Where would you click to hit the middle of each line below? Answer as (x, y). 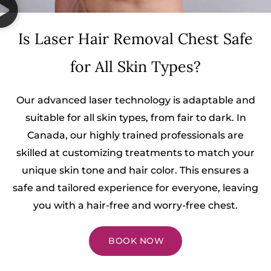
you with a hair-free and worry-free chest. (135, 206)
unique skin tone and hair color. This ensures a (135, 171)
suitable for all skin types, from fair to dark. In (135, 118)
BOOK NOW (136, 241)
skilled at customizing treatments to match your (135, 153)
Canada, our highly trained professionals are (135, 135)
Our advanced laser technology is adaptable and (135, 100)
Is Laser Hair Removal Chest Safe (135, 39)
